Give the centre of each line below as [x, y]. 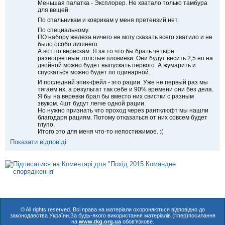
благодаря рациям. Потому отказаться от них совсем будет [123, 117]
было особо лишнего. [68, 44]
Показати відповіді [38, 142]
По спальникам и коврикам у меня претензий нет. [108, 20]
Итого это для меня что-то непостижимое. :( [100, 131]
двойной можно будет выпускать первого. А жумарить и [117, 65]
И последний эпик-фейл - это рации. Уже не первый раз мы [123, 82]
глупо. [46, 124]
